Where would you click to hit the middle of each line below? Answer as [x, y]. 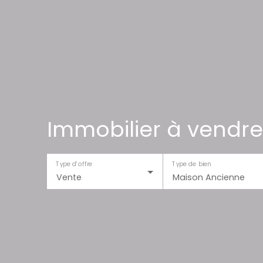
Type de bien [191, 164]
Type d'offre [74, 164]
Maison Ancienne [208, 177]
